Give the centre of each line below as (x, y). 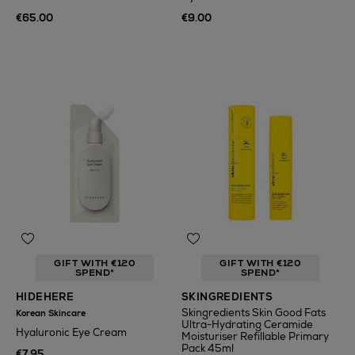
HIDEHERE (45, 297)
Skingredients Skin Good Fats (254, 313)
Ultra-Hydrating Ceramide (247, 324)
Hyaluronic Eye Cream (71, 332)
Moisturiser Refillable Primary (255, 336)
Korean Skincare (51, 313)
